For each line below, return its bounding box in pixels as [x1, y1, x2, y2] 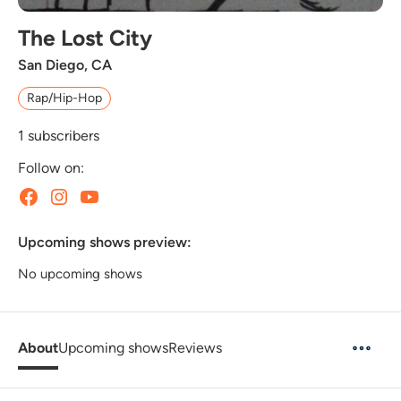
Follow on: [18, 158, 84, 176]
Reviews [168, 338, 222, 356]
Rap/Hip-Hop [27, 90, 103, 106]
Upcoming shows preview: [18, 233, 192, 251]
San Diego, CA [18, 55, 112, 73]
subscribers [24, 126, 99, 144]
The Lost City [18, 24, 152, 51]
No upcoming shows [18, 265, 142, 282]
